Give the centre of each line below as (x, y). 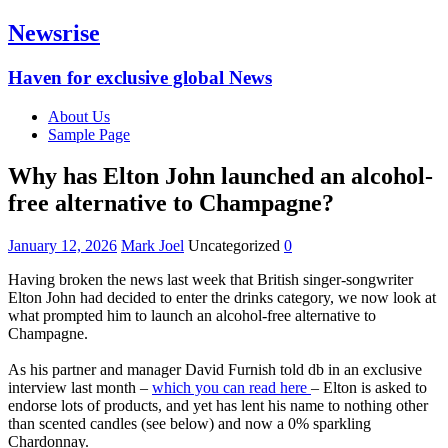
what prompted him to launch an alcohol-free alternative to (192, 316)
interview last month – (80, 388)
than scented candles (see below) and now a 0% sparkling (189, 424)
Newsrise (54, 32)
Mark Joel (152, 246)
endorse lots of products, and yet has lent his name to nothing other (218, 406)
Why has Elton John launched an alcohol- (220, 176)
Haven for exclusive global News (140, 77)
